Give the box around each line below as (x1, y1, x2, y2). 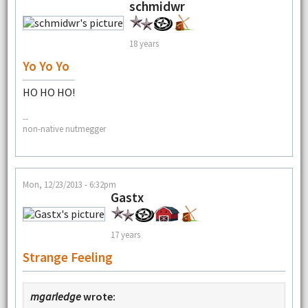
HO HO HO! (22, 85, 75, 100)
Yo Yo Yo (22, 58, 69, 75)
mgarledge (30, 289, 81, 304)
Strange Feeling (22, 249, 113, 266)
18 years (129, 37, 159, 49)
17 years (110, 228, 140, 240)
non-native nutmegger (22, 122, 106, 134)
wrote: (80, 289, 115, 304)
